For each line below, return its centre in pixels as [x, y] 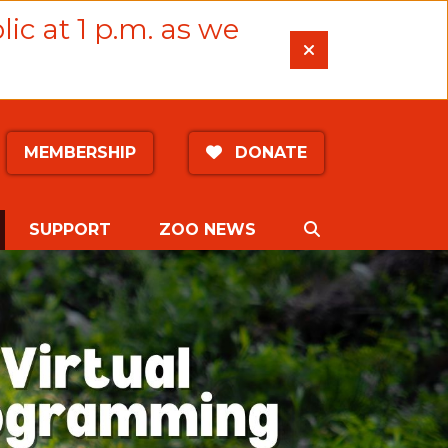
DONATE [268, 152]
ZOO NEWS [207, 229]
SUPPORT [70, 229]
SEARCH [354, 228]
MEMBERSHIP [79, 152]
